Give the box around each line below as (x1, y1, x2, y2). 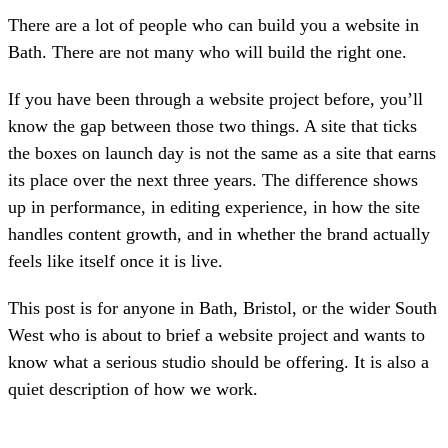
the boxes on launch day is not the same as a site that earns (8, 143, 436, 164)
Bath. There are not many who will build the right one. (8, 42, 407, 63)
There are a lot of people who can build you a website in (8, 15, 419, 36)
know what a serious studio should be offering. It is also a (8, 352, 429, 373)
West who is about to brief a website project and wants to (8, 325, 425, 346)
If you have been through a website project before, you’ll (8, 89, 423, 110)
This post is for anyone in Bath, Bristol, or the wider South (8, 298, 437, 319)
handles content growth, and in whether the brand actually (8, 224, 430, 245)
